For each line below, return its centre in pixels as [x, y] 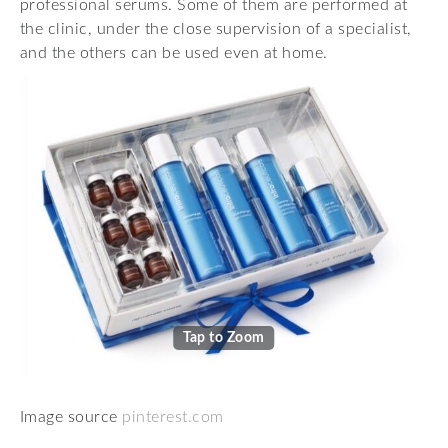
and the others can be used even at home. [174, 53]
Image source [71, 417]
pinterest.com [173, 417]
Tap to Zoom [224, 338]
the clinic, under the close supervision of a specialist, [216, 29]
